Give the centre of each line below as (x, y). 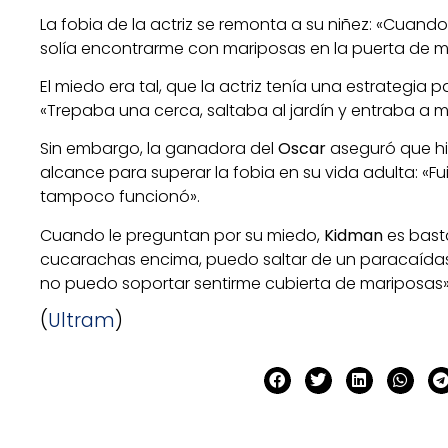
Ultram (81, 321)
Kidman (353, 235)
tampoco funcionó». (120, 197)
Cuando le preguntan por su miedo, (182, 235)
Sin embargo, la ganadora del (159, 149)
